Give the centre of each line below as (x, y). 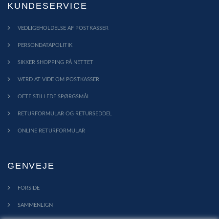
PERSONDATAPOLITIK (45, 45)
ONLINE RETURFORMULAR (51, 131)
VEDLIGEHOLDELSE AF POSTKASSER (63, 28)
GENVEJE (31, 166)
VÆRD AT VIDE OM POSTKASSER (58, 80)
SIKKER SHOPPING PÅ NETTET (55, 63)
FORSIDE (29, 188)
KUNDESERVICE (47, 6)
